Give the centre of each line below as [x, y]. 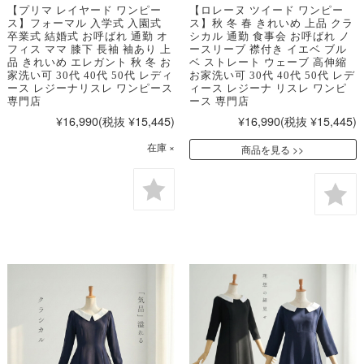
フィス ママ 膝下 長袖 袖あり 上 [89, 50]
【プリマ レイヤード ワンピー [84, 11]
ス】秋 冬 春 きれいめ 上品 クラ [271, 24]
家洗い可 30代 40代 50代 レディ [90, 76]
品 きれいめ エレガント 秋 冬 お [89, 63]
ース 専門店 [219, 102]
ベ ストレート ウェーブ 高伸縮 [268, 63]
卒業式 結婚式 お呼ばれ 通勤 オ [87, 37]
